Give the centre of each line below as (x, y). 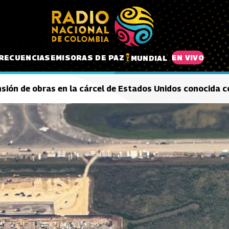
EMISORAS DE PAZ (87, 57)
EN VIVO (188, 57)
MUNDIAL (149, 58)
